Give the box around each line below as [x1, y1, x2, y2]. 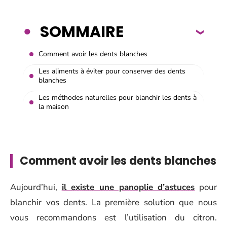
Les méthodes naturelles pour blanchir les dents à [39, 92, 197, 102]
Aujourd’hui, [10, 181, 62, 193]
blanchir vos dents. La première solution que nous [10, 196, 217, 208]
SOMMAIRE [40, 21, 124, 43]
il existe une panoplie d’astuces [61, 181, 195, 193]
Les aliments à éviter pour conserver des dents [39, 66, 185, 76]
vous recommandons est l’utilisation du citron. [10, 211, 217, 223]
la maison [39, 101, 69, 111]
